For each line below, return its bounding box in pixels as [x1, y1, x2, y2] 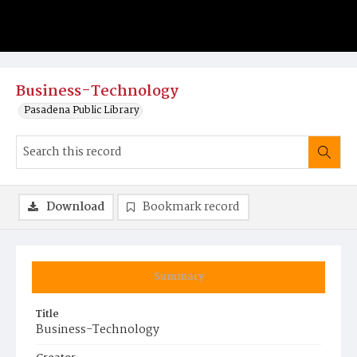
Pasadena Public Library [24, 102, 139, 119]
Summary [153, 269, 204, 285]
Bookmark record [143, 198, 240, 217]
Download [46, 198, 104, 217]
